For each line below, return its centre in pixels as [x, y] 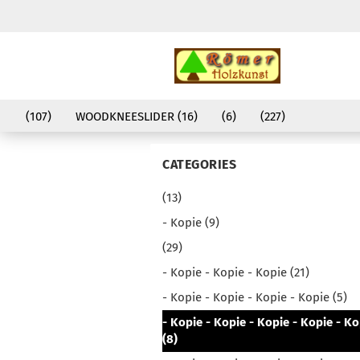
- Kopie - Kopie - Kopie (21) [236, 272]
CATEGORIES [199, 164]
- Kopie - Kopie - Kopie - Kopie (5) [255, 297]
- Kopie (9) [191, 223]
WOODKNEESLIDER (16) [137, 117]
